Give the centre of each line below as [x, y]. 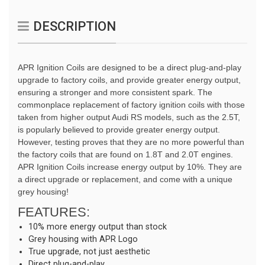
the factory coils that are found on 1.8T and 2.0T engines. [125, 155]
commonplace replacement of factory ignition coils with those [131, 105]
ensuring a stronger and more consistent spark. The [115, 93]
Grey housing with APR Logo [83, 240]
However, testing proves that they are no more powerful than [131, 142]
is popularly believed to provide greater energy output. [119, 130]
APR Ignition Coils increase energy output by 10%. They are [130, 167]
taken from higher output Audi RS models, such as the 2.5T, [129, 117]
